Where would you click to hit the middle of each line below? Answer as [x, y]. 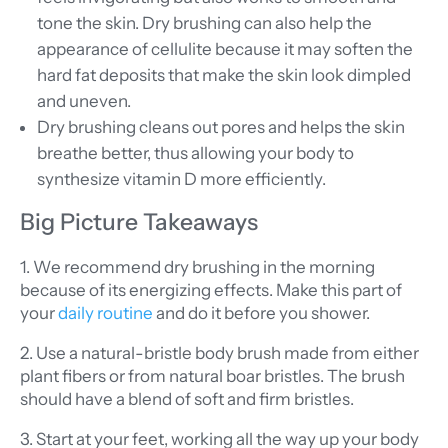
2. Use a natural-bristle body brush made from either [219, 353]
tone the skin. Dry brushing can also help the [204, 23]
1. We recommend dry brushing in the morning [197, 267]
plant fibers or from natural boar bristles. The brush [212, 376]
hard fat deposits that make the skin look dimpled [224, 75]
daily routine [105, 313]
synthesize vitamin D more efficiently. [181, 179]
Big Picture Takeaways [139, 222]
